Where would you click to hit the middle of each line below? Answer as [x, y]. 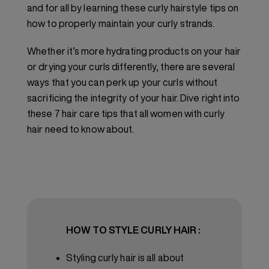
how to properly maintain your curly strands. [121, 24]
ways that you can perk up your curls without [122, 83]
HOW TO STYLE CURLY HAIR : [134, 230]
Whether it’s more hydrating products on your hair [134, 51]
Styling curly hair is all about [125, 258]
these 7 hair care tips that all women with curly [126, 114]
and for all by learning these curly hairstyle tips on [133, 8]
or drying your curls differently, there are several [131, 67]
